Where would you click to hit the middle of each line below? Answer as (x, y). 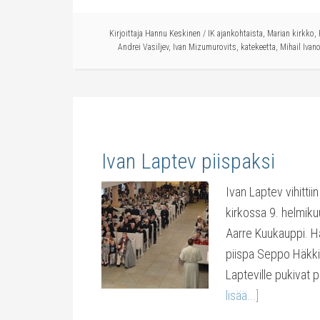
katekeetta (258, 47)
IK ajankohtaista (235, 34)
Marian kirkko (291, 34)
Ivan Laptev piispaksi (188, 161)
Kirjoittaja (127, 34)
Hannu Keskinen (173, 34)
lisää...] (242, 295)
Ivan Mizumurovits (205, 47)
